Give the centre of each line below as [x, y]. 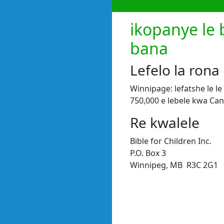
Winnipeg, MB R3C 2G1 [174, 165]
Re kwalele [165, 122]
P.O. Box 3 [148, 153]
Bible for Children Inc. [171, 141]
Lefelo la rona [175, 70]
